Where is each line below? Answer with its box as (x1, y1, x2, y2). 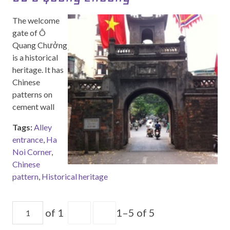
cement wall (12, 102, 54, 111)
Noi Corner (12, 147, 51, 157)
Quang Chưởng (12, 40, 67, 50)
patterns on (12, 89, 52, 99)
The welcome (12, 15, 60, 25)
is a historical (12, 52, 58, 62)
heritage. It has (12, 65, 64, 74)
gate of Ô (12, 28, 46, 37)
